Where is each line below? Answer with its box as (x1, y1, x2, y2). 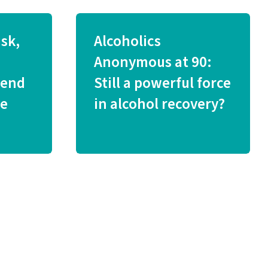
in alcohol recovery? (94, 93, 225, 115)
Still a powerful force (94, 72, 231, 94)
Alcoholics (94, 31, 161, 52)
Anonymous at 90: (94, 51, 212, 73)
